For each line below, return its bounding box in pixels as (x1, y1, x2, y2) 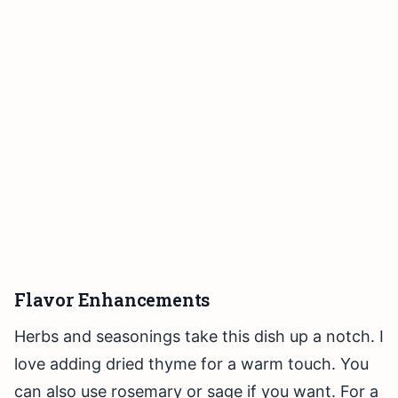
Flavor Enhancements (14, 288, 211, 312)
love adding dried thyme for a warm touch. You (14, 354, 369, 374)
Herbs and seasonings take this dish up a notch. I (14, 327, 384, 346)
